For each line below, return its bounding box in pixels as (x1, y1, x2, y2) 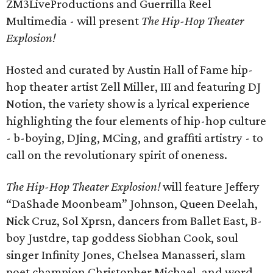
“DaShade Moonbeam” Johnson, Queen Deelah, (6, 196, 258, 211)
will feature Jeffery (160, 179, 260, 194)
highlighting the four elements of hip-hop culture (6, 113, 266, 128)
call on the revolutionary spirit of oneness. (6, 147, 227, 162)
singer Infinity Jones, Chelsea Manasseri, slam (6, 247, 246, 262)
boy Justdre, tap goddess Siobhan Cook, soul (6, 230, 238, 245)
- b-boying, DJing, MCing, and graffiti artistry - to (6, 130, 263, 145)
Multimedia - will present (6, 13, 141, 28)
